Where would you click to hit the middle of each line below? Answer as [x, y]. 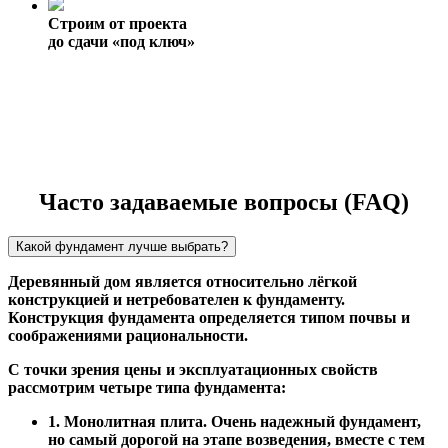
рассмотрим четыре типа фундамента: [147, 387]
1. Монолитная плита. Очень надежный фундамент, [234, 421]
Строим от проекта [117, 23]
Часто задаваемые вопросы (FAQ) [224, 201]
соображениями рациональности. [128, 335]
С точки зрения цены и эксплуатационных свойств [193, 369]
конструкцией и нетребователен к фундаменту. [176, 299]
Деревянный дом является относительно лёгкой [182, 281]
